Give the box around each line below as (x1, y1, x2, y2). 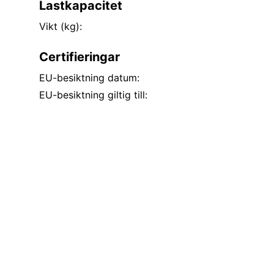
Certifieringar (39, 50, 120, 64)
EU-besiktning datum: (39, 72, 139, 84)
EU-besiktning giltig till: (39, 89, 147, 101)
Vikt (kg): (39, 20, 82, 32)
